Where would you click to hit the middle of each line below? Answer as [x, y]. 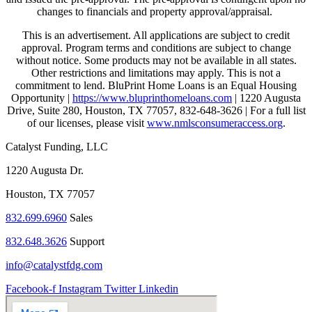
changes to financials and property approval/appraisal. [156, 11]
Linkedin [158, 288]
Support [86, 241]
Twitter [120, 288]
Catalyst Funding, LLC [57, 146]
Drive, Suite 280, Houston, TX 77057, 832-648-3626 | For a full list [156, 110]
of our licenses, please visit [87, 123]
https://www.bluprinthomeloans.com [152, 97]
